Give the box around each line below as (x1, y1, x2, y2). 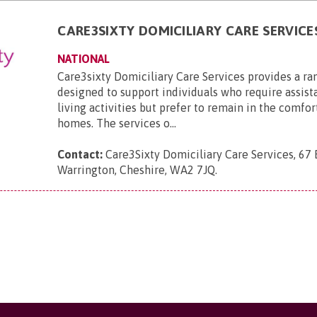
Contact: (57, 148, 103, 161)
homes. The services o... (57, 117, 177, 129)
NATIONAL (57, 52, 110, 65)
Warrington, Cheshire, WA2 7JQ (57, 163, 216, 176)
